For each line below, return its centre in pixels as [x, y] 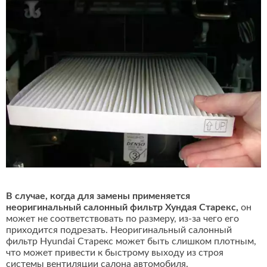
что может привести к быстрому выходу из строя [115, 253]
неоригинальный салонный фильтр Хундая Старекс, [122, 208]
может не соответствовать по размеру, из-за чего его [122, 219]
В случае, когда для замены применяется [98, 196]
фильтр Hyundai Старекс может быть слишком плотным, [131, 242]
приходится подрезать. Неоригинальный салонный [119, 230]
